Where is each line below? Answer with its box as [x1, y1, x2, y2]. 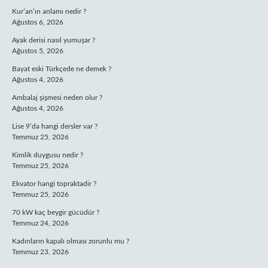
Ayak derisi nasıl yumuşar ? [12, 36, 95, 44]
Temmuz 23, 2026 [12, 248, 69, 255]
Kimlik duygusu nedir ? [12, 151, 83, 159]
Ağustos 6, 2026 [12, 19, 63, 26]
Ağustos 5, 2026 [12, 47, 63, 54]
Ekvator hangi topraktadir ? [12, 180, 96, 187]
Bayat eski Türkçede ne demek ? [12, 65, 111, 72]
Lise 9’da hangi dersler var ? [12, 123, 98, 130]
